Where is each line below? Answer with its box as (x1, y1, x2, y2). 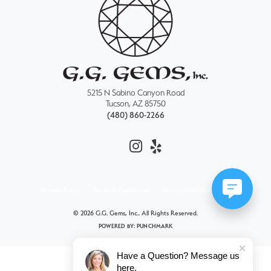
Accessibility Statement (162, 186, 230, 195)
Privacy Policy (41, 186, 81, 195)
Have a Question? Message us (117, 250, 240, 261)
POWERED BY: (98, 223, 137, 230)
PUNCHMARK (136, 223, 173, 230)
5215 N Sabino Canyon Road (87, 88, 184, 98)
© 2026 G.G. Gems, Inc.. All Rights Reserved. (73, 209, 198, 218)
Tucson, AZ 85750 (105, 99, 166, 109)
